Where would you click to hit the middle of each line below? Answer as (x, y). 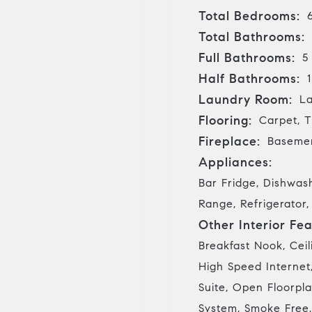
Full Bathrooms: (247, 57)
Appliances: (235, 162)
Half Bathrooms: (249, 78)
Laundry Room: (245, 99)
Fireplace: (229, 141)
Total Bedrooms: (249, 16)
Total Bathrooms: (252, 37)
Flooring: (225, 120)
